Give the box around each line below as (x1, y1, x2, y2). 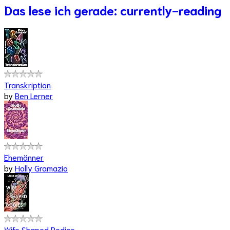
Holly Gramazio (15, 162, 68, 174)
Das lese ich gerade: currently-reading (4, 2, 221, 18)
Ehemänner (4, 151, 44, 163)
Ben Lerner (15, 90, 53, 101)
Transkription (4, 79, 51, 90)
